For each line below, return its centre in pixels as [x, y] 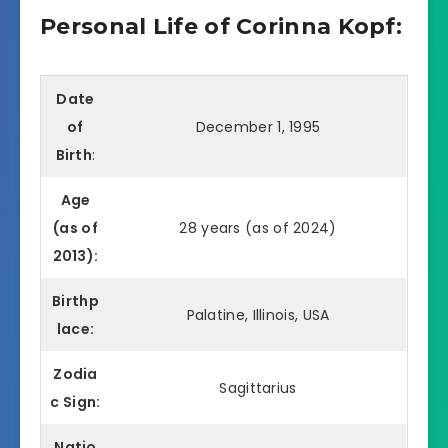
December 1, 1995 [258, 127]
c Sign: [75, 402]
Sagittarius [258, 388]
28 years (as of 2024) [258, 228]
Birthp [75, 301]
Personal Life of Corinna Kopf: [221, 26]
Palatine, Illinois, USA [258, 315]
